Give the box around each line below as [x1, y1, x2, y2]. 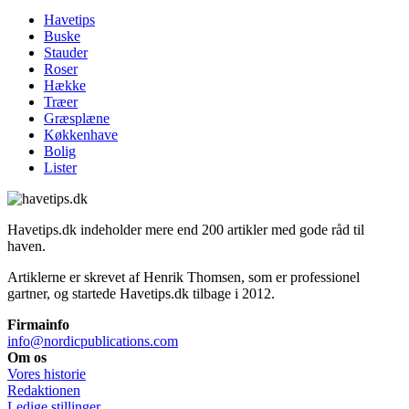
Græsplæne [44, 110, 110, 126]
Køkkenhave [44, 126, 118, 142]
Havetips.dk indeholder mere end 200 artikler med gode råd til [7, 221, 364, 237]
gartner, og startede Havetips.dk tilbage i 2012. [7, 285, 275, 301]
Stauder [44, 44, 88, 60]
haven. [7, 237, 46, 254]
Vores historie [7, 365, 86, 382]
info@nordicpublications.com [7, 332, 178, 349]
